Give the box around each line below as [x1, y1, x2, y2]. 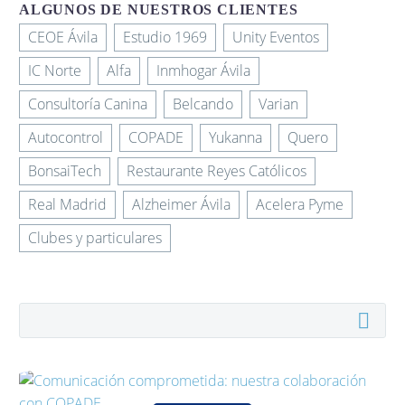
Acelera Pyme [256, 194, 344, 214]
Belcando [173, 94, 233, 114]
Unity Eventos [232, 27, 319, 47]
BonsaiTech [28, 161, 101, 181]
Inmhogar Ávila [156, 61, 250, 80]
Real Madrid [28, 194, 107, 214]
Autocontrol [28, 127, 103, 147]
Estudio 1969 [123, 27, 207, 47]
